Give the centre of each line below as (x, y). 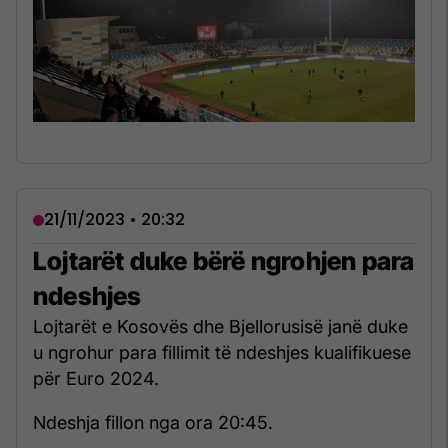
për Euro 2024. (96, 379)
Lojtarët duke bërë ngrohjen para (224, 261)
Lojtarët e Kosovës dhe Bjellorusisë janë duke (220, 327)
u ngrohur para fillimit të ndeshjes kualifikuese (222, 353)
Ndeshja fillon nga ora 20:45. (153, 423)
